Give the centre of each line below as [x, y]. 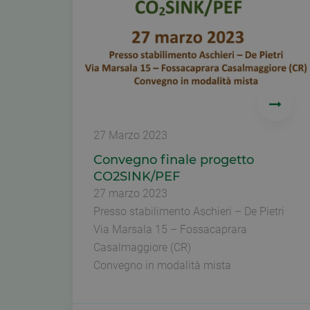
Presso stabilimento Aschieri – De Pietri [189, 212]
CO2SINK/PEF [137, 177]
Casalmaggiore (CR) [142, 248]
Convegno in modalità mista [162, 266]
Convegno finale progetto [174, 160]
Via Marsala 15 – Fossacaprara [170, 230]
